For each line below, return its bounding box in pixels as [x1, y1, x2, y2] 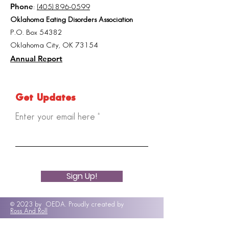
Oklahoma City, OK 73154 [10, 42, 98, 49]
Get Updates [15, 94, 75, 102]
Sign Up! [66, 170, 98, 182]
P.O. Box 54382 [10, 29, 62, 36]
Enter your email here [15, 112, 95, 121]
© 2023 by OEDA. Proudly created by [10, 201, 124, 208]
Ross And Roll [10, 208, 48, 214]
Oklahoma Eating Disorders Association [10, 16, 133, 24]
